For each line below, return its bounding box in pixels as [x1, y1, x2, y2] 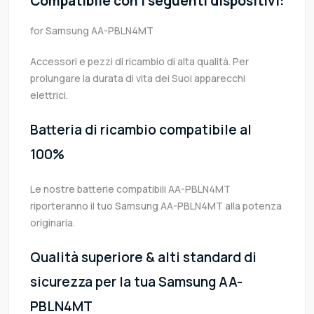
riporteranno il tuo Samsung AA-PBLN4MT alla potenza [30, 199, 282, 213]
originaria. [30, 216, 75, 230]
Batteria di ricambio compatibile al [30, 121, 252, 139]
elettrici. [30, 88, 68, 102]
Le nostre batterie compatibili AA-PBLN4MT [30, 182, 231, 196]
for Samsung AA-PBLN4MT [30, 24, 153, 38]
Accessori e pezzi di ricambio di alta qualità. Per [30, 55, 249, 69]
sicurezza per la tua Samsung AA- [30, 273, 243, 292]
